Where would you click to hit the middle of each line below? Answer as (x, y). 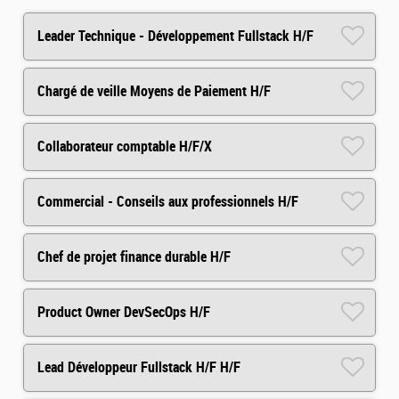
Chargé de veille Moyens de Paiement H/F (154, 92)
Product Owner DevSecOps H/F (124, 313)
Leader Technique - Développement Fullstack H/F (175, 37)
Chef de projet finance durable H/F (134, 257)
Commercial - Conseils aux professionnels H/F (168, 202)
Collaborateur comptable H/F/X (125, 147)
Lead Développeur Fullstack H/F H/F (139, 368)
